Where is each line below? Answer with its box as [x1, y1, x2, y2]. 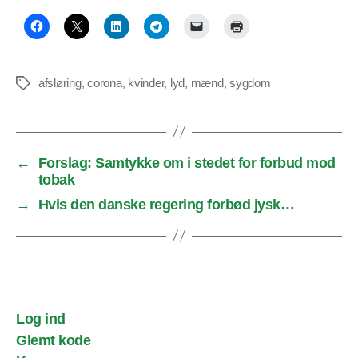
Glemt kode [16, 332, 91, 348]
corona [87, 75, 122, 89]
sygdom [229, 75, 271, 89]
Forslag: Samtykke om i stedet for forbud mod [38, 154, 336, 171]
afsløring [38, 75, 82, 89]
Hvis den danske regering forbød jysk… [38, 196, 295, 213]
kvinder [128, 75, 165, 89]
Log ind [16, 311, 66, 328]
